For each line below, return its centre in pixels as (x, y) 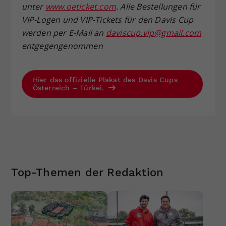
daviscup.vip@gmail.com (154, 33)
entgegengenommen (62, 46)
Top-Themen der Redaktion (88, 172)
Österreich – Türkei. (70, 88)
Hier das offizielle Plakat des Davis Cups (105, 79)
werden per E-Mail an (64, 33)
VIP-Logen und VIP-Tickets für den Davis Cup (107, 19)
